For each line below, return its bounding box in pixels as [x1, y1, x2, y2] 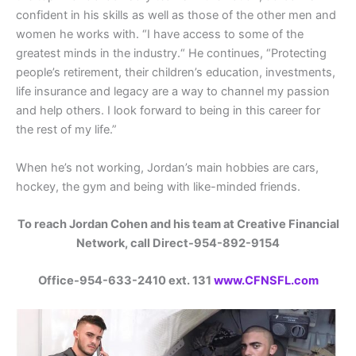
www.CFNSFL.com [213, 273, 319, 288]
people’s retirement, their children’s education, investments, [16, 65, 335, 80]
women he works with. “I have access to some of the [16, 27, 304, 42]
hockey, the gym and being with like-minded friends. [16, 179, 300, 194]
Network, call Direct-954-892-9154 [76, 235, 280, 250]
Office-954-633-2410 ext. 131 [37, 273, 214, 288]
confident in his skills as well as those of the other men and [16, 8, 336, 23]
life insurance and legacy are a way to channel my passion [16, 84, 330, 99]
